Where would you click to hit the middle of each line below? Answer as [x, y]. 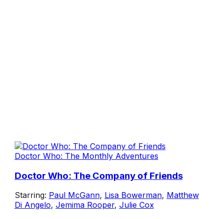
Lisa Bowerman [133, 195]
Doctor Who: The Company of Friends [99, 175]
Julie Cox [136, 205]
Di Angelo [33, 205]
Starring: [32, 195]
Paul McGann [74, 195]
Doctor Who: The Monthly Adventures [86, 156]
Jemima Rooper [85, 205]
